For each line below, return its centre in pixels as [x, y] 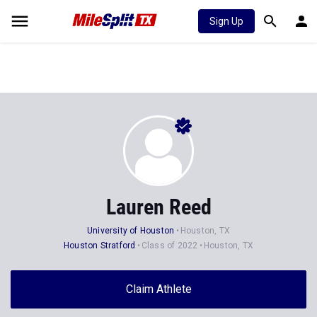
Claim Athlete [158, 289]
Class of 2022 [169, 246]
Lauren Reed [158, 207]
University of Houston [131, 231]
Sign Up [226, 21]
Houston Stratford [99, 246]
